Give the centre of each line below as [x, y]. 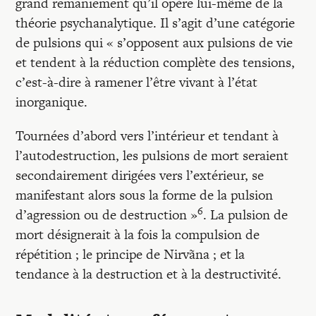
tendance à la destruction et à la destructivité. [149, 274]
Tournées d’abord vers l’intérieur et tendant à [147, 136]
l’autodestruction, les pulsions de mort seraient [152, 156]
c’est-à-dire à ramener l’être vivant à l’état [137, 82]
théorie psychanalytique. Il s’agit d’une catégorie [156, 23]
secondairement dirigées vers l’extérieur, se [140, 175]
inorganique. [52, 102]
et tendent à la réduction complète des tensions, [156, 62]
